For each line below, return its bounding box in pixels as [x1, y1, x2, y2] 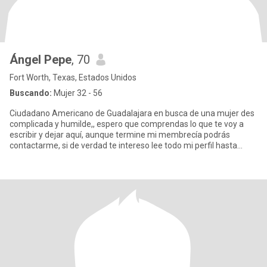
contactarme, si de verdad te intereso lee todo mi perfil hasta [10, 141, 237, 150]
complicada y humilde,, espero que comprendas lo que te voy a [10, 119, 244, 129]
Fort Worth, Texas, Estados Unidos [10, 73, 136, 82]
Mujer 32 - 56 [52, 88, 103, 98]
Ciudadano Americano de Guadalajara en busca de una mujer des [10, 108, 254, 118]
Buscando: [10, 88, 52, 98]
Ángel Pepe [10, 52, 72, 67]
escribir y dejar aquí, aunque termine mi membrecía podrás [10, 130, 230, 139]
